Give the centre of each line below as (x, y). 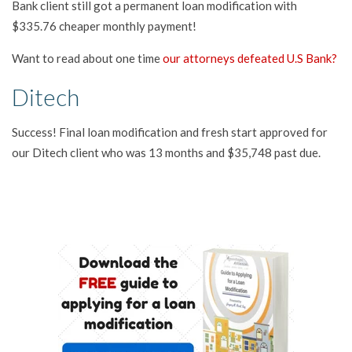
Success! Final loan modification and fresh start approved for (170, 132)
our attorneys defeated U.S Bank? (250, 58)
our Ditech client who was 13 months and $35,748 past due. (166, 152)
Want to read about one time (87, 58)
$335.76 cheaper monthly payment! (104, 26)
